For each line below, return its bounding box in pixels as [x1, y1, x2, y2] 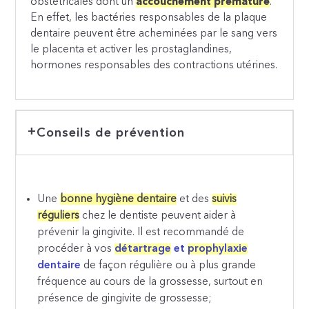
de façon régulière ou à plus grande [81, 260, 257, 272]
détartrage [114, 243, 172, 255]
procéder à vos [37, 243, 115, 255]
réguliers [37, 210, 80, 222]
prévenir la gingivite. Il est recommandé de [37, 227, 245, 239]
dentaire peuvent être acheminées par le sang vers [30, 28, 278, 40]
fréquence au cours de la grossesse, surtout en [37, 277, 263, 288]
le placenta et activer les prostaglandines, [30, 44, 232, 56]
